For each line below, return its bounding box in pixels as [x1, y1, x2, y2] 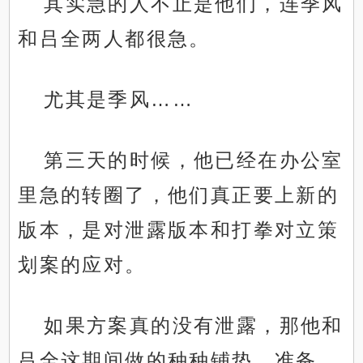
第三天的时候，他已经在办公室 [44, 149, 344, 172]
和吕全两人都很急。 [18, 28, 211, 50]
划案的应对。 [18, 254, 147, 276]
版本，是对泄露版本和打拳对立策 [18, 219, 340, 241]
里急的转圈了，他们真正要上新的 [18, 184, 340, 207]
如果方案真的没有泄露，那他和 [44, 314, 344, 337]
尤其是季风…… [44, 88, 194, 111]
